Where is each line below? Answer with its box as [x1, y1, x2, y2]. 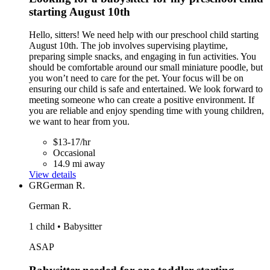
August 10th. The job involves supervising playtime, [29, 40, 228, 51]
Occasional [53, 148, 95, 159]
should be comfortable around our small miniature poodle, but [29, 62, 263, 73]
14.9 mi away [53, 159, 105, 169]
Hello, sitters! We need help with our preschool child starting [29, 30, 259, 40]
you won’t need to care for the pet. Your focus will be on [29, 73, 243, 84]
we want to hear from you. [29, 116, 130, 127]
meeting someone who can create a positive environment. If [29, 95, 254, 105]
